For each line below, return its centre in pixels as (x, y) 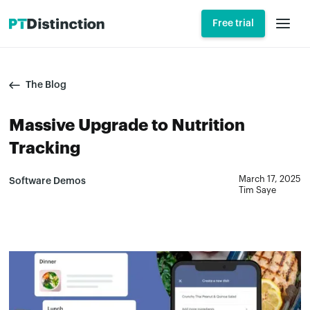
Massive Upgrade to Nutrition (127, 125)
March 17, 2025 (270, 179)
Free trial (233, 24)
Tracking (45, 148)
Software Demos (48, 181)
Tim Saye (257, 190)
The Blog (46, 85)
